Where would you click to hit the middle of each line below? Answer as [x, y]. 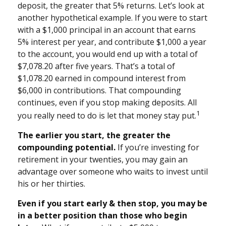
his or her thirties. [51, 184]
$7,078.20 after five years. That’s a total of [96, 66]
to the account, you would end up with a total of [108, 54]
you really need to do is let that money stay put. [107, 116]
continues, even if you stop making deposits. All [107, 102]
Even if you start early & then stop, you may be [112, 204]
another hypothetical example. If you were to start [112, 18]
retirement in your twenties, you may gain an [103, 160]
